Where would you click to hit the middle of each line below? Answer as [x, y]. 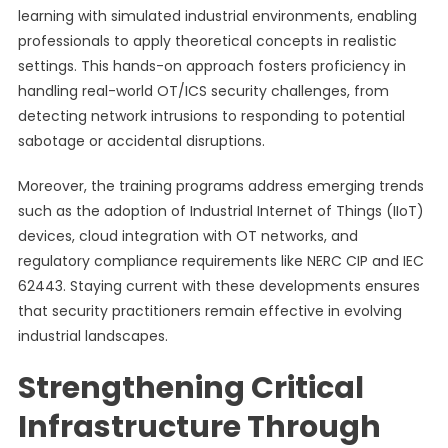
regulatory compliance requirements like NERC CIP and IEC [220, 261]
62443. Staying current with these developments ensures [218, 286]
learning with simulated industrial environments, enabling [217, 16]
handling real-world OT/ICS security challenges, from [203, 91]
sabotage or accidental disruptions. [141, 141]
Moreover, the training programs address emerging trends [220, 186]
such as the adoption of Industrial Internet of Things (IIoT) [220, 211]
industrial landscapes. [92, 336]
